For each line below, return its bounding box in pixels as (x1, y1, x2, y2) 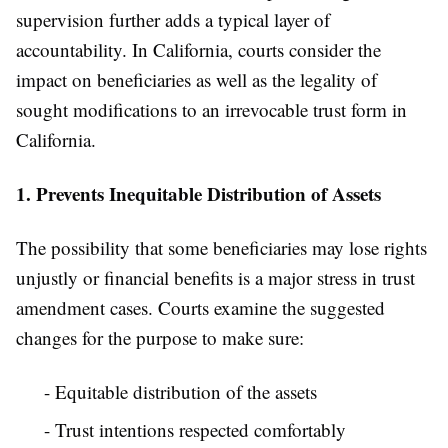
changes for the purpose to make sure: (16, 325, 304, 351)
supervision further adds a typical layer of (16, 7, 330, 33)
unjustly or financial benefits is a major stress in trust (16, 265, 415, 291)
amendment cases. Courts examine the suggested (16, 295, 385, 321)
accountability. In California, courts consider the (16, 37, 381, 63)
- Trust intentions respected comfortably (44, 417, 346, 443)
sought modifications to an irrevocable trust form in (16, 97, 407, 123)
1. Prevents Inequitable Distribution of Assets (16, 180, 381, 208)
